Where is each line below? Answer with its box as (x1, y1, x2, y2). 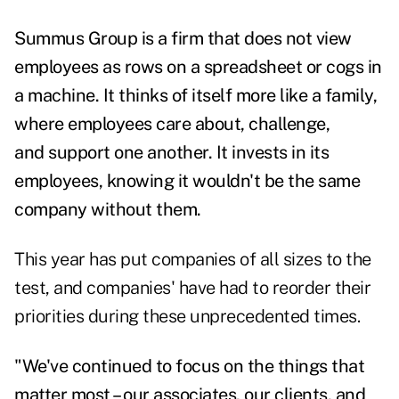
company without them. (14, 199, 201, 221)
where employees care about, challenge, (14, 113, 330, 135)
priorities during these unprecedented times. (14, 305, 360, 328)
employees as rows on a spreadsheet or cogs (14, 56, 368, 78)
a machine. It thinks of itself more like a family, (14, 85, 377, 107)
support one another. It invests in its (48, 142, 329, 164)
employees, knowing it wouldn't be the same (14, 170, 360, 192)
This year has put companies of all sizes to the (14, 248, 371, 271)
